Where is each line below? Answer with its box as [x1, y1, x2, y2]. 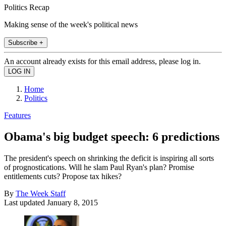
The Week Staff [16, 189, 66, 198]
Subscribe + [8, 38, 43, 46]
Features [4, 110, 31, 120]
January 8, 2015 [47, 198, 98, 207]
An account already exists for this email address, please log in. [4, 56, 201, 66]
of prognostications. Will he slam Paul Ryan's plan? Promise [4, 162, 194, 172]
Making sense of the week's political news [4, 20, 138, 29]
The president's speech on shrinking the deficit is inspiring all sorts [4, 153, 214, 162]
